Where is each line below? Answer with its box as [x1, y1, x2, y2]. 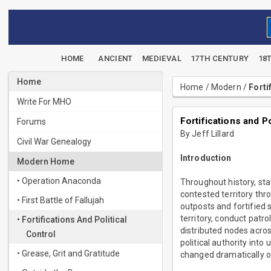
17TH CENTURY [191, 54, 249, 63]
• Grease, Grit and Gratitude [17, 249, 120, 258]
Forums [17, 117, 46, 126]
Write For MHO [17, 97, 71, 106]
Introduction [180, 153, 232, 163]
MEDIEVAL [142, 54, 181, 63]
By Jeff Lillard [180, 129, 235, 139]
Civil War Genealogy [17, 137, 91, 146]
